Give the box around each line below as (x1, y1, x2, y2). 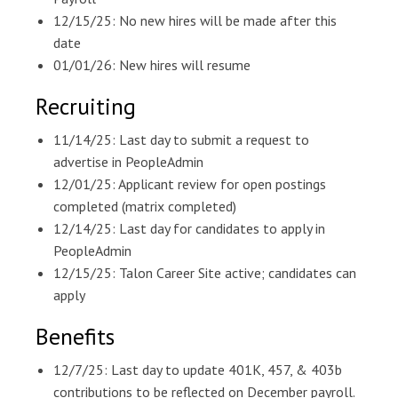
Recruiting (36, 92, 136, 121)
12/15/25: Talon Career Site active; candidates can (53, 264, 356, 282)
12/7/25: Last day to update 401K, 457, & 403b (53, 361, 342, 378)
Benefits (36, 322, 115, 351)
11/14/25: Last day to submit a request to (53, 131, 309, 148)
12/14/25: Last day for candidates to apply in (53, 219, 325, 237)
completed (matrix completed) (53, 197, 236, 215)
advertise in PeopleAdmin (53, 153, 203, 171)
